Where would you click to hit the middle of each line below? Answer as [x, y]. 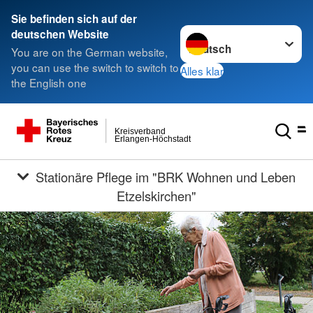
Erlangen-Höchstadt [153, 139]
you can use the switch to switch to [95, 67]
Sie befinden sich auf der [74, 19]
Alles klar [202, 70]
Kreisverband [140, 131]
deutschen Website [60, 34]
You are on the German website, [89, 52]
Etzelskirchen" [156, 196]
